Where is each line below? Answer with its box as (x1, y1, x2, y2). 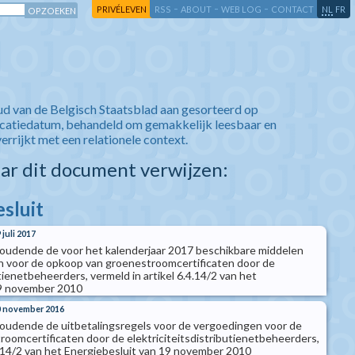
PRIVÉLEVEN (97, 4, 147, 14)
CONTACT (271, 4, 314, 14)
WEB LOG (221, 4, 261, 14)
